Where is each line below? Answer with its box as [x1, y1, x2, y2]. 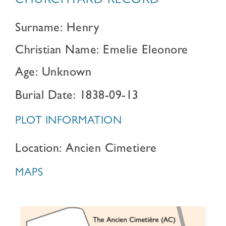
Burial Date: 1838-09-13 [15, 91, 139, 103]
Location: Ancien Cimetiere [15, 144, 156, 156]
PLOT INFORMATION [15, 116, 122, 127]
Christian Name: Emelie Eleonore [15, 45, 188, 58]
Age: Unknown [15, 68, 91, 80]
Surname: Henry [15, 23, 99, 35]
